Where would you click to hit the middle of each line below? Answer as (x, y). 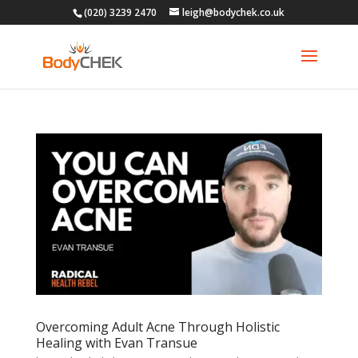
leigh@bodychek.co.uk (234, 12)
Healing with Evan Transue (116, 342)
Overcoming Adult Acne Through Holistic (157, 326)
